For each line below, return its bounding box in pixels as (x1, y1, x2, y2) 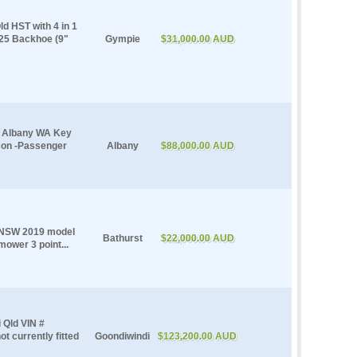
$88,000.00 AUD (160, 139, 234, 151)
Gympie (104, 33, 140, 45)
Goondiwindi (95, 330, 150, 342)
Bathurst (102, 232, 143, 244)
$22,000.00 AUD (160, 232, 234, 244)
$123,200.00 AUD (158, 330, 237, 342)
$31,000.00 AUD (160, 33, 234, 45)
